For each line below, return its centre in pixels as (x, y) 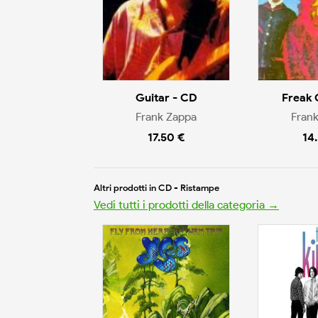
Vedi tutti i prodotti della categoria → (186, 204)
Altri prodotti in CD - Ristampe (157, 187)
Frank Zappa (166, 116)
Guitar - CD (166, 98)
